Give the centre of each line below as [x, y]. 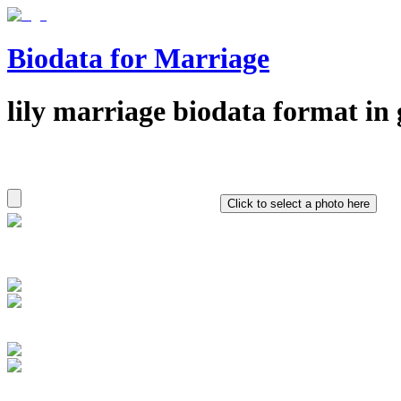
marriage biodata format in [218, 111]
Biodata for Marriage [138, 59]
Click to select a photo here [299, 204]
